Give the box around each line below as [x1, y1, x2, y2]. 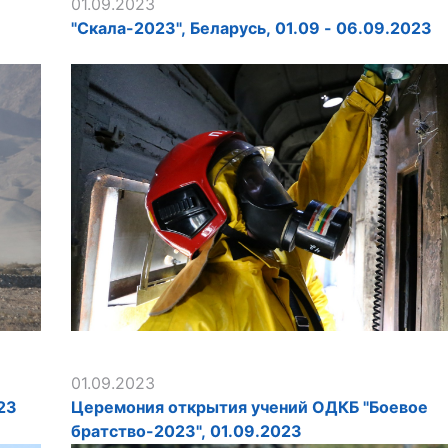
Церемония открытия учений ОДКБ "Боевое [71, 396, 428, 417]
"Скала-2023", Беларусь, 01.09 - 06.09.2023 [71, 17, 432, 38]
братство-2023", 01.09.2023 [71, 420, 302, 441]
